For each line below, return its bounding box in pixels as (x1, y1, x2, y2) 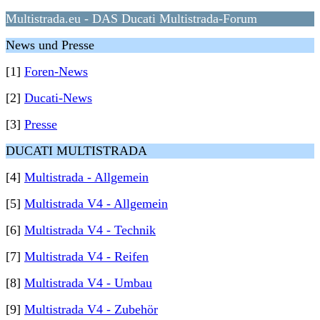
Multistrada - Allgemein (24, 170, 149, 184)
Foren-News (24, 64, 88, 79)
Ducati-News (24, 91, 92, 105)
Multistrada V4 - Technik (24, 223, 156, 237)
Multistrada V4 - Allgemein (24, 196, 168, 211)
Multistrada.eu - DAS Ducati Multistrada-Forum (6, 11, 257, 26)
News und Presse (6, 38, 94, 52)
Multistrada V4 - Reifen (24, 249, 149, 264)
